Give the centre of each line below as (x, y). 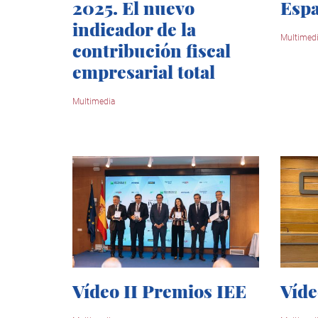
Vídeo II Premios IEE (159, 290)
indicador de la (134, 29)
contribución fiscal (152, 50)
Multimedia (94, 102)
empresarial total (144, 72)
